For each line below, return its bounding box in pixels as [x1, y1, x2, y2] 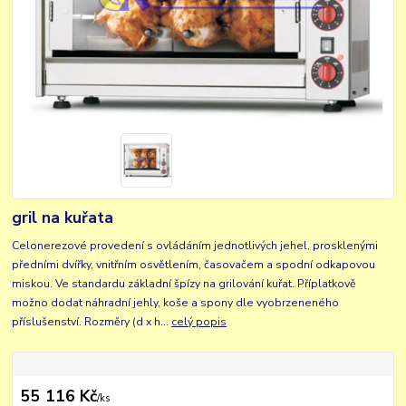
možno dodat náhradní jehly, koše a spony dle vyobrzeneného [12, 295, 340, 310]
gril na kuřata [12, 207, 114, 229]
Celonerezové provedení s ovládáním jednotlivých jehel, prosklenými [12, 237, 379, 253]
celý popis [171, 314, 227, 329]
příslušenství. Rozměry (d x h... [12, 314, 172, 329]
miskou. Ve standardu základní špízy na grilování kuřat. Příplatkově [12, 275, 357, 291]
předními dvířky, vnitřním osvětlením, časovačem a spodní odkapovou [12, 256, 376, 272]
